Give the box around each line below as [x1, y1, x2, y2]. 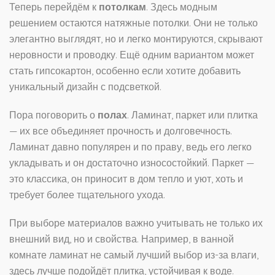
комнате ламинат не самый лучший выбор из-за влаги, [9, 249, 258, 261]
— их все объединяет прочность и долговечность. [9, 125, 232, 137]
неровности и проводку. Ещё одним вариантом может [9, 48, 254, 61]
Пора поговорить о [9, 109, 98, 122]
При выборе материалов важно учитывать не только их [9, 217, 263, 230]
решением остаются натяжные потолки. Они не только [9, 17, 258, 29]
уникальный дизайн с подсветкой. [9, 80, 161, 93]
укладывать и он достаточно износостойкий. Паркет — [9, 157, 254, 169]
